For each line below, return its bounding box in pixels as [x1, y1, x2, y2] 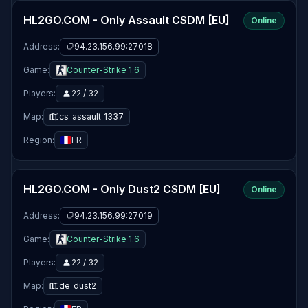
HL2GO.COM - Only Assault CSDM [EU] [23, 13, 230, 27]
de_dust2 [59, 280, 96, 291]
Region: [23, 135, 54, 145]
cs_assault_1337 [59, 111, 124, 122]
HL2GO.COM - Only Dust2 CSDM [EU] [23, 182, 221, 196]
